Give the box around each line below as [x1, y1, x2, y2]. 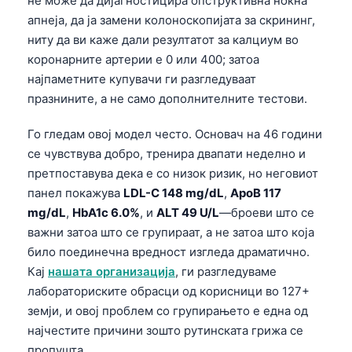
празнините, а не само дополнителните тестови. [27, 90, 307, 106]
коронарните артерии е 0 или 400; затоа [27, 51, 259, 67]
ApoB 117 [230, 185, 281, 200]
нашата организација [48, 263, 175, 279]
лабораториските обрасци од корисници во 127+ [27, 283, 310, 299]
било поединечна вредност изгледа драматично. [27, 244, 310, 259]
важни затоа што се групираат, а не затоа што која [27, 224, 314, 240]
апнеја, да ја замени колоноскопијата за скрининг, [27, 12, 315, 27]
